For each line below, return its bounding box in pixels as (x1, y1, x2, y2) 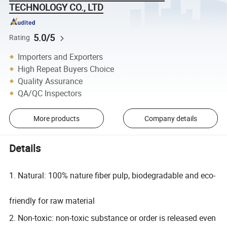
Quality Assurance (18, 75, 83, 87)
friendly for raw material (9, 195, 97, 206)
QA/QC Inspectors (18, 87, 82, 99)
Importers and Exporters (18, 51, 103, 62)
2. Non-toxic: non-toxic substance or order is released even (9, 212, 216, 223)
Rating (9, 32, 30, 42)
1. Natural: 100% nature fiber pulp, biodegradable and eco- (9, 169, 216, 181)
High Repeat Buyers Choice (18, 63, 115, 74)
